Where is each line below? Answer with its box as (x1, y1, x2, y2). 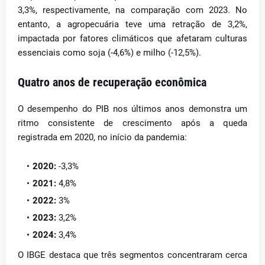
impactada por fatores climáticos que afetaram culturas (18, 33, 247, 44)
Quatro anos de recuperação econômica (18, 75, 206, 89)
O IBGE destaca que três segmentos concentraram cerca (18, 250, 247, 260)
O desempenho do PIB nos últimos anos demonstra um (18, 104, 247, 114)
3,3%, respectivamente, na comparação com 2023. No (18, 5, 247, 15)
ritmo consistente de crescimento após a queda (18, 118, 247, 128)
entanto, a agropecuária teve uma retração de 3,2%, (18, 19, 247, 30)
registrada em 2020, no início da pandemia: (18, 132, 187, 143)
